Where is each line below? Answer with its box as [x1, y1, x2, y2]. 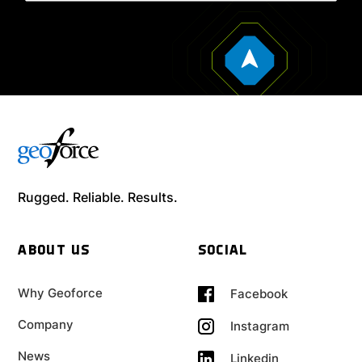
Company [18, 316, 74, 332]
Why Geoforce [18, 284, 103, 301]
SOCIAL [197, 243, 248, 258]
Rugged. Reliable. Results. [18, 188, 179, 205]
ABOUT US [18, 243, 90, 258]
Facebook [229, 286, 288, 302]
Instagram [229, 318, 289, 335]
